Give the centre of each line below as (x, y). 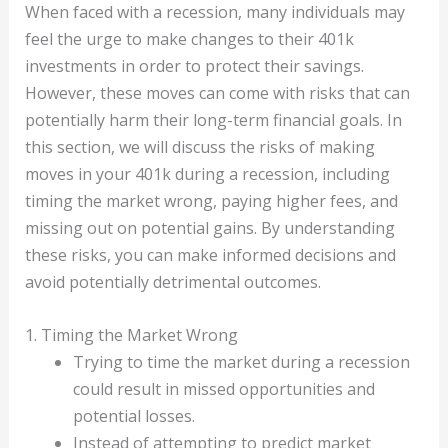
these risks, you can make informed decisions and (210, 255)
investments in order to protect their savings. (194, 66)
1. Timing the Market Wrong (131, 334)
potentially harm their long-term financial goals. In (213, 120)
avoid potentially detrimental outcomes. (172, 282)
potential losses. (133, 415)
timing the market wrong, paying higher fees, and (211, 201)
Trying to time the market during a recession (241, 361)
